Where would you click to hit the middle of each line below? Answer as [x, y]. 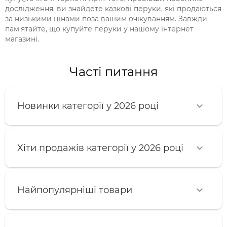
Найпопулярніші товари [75, 190]
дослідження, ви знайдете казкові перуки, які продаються [113, 9]
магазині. [22, 39]
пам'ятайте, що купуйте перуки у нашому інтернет [99, 29]
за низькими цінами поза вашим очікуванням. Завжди [106, 19]
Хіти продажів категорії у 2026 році [100, 148]
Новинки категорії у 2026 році [88, 106]
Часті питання [113, 72]
